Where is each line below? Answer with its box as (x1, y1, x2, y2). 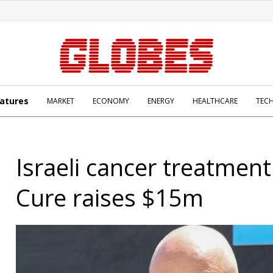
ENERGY (147, 96, 174, 106)
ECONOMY (93, 96, 129, 106)
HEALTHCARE (193, 96, 238, 106)
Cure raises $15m (16, 182, 204, 213)
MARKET (47, 96, 74, 106)
